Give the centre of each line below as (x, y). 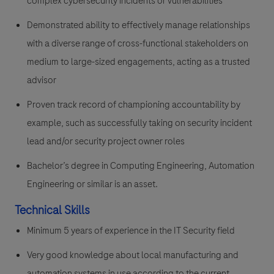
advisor (42, 80)
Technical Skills (52, 210)
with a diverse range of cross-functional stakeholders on (138, 44)
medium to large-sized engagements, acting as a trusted (139, 62)
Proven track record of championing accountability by (134, 105)
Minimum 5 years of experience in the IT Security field (131, 231)
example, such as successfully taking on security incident (139, 123)
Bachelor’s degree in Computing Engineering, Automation (141, 166)
